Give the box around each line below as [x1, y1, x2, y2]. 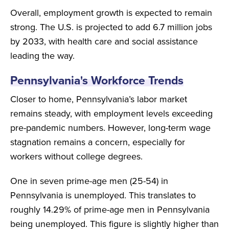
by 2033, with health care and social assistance [10, 35, 198, 48]
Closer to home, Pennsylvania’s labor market [10, 93, 187, 105]
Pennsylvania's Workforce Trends [10, 72, 184, 88]
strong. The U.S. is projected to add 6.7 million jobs [10, 20, 212, 33]
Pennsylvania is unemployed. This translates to [10, 189, 196, 201]
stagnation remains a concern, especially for [10, 135, 185, 148]
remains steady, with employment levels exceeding [10, 107, 213, 120]
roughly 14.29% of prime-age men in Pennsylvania [10, 203, 210, 216]
